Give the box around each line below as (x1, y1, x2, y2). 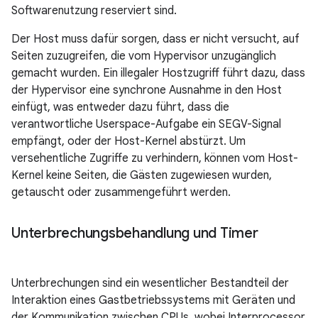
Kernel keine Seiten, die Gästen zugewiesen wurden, (11, 168, 272, 182)
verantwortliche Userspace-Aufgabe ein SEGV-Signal (11, 116, 281, 131)
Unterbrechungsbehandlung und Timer (11, 224, 258, 242)
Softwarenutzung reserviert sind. (11, 3, 177, 18)
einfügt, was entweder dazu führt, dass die (11, 99, 229, 114)
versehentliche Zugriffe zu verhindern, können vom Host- (11, 150, 298, 165)
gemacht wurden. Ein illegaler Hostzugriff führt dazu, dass (11, 65, 305, 80)
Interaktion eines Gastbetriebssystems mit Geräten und (11, 292, 295, 307)
